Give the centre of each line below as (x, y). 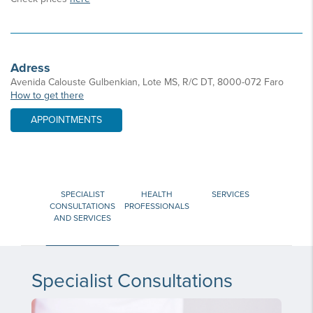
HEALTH (156, 194)
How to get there (47, 95)
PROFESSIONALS (156, 206)
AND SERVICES (82, 218)
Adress (30, 67)
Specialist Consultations (132, 281)
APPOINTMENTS (66, 119)
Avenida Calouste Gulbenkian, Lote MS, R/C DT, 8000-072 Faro (147, 82)
